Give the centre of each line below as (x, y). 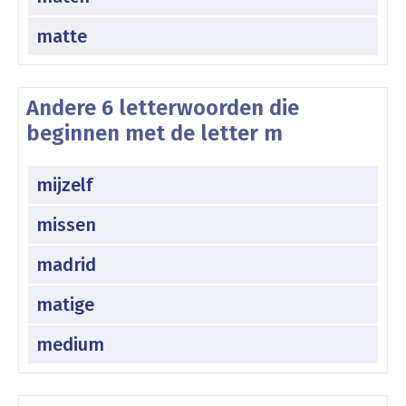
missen (66, 224)
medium (70, 344)
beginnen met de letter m (155, 133)
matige (65, 304)
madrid (66, 264)
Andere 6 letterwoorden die (163, 107)
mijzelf (64, 184)
